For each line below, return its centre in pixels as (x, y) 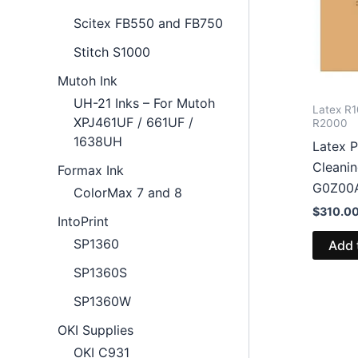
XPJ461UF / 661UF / (133, 122)
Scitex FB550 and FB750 (148, 23)
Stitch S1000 (112, 52)
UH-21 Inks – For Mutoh (144, 103)
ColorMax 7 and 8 (128, 192)
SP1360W (102, 301)
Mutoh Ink (88, 80)
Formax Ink (91, 170)
